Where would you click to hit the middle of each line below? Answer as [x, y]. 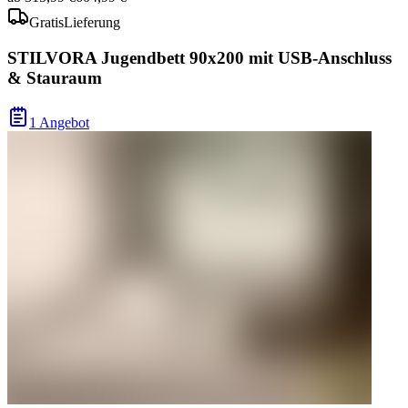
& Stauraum [55, 78]
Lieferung [92, 23]
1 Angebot [59, 122]
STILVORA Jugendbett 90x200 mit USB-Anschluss [199, 58]
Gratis [46, 23]
